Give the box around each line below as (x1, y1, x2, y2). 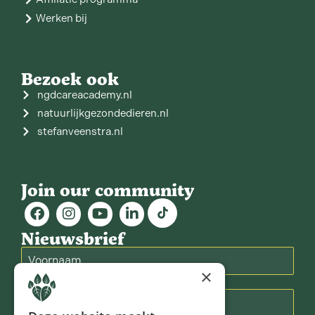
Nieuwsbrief (21, 226, 124, 250)
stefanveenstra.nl (37, 124, 123, 138)
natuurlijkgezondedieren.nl (37, 106, 169, 120)
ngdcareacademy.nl (37, 88, 132, 101)
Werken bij (36, 12, 87, 25)
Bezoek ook (21, 66, 119, 90)
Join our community (21, 177, 194, 201)
